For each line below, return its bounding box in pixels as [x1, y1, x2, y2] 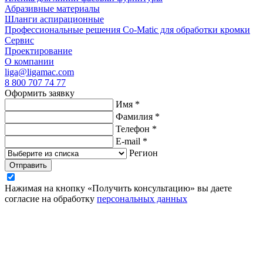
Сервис [5, 35, 34, 46]
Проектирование [5, 46, 72, 56]
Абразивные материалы [5, 4, 100, 14]
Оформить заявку [5, 88, 75, 99]
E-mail [113, 136, 143, 147]
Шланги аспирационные [5, 14, 104, 25]
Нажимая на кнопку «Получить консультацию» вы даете [5, 183, 232, 194]
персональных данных [97, 194, 187, 204]
